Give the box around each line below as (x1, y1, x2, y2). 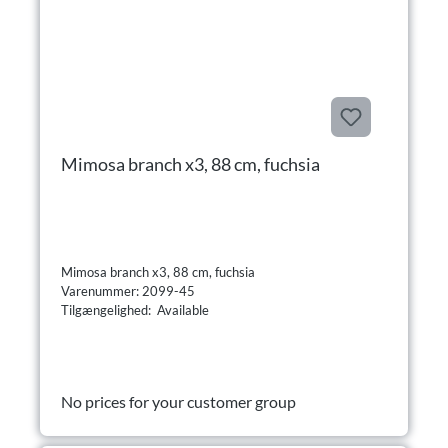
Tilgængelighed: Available (61, 301, 209, 318)
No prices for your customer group (61, 391, 296, 411)
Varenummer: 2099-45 (61, 282, 198, 299)
